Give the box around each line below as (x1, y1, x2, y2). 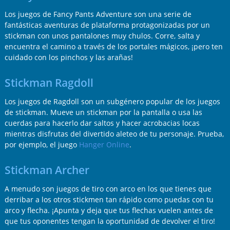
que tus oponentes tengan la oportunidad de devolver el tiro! (4, 216, 215, 226)
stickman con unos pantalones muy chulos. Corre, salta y (4, 30, 200, 41)
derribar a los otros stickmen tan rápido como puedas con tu (4, 194, 214, 204)
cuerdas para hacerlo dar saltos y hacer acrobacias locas (4, 118, 200, 128)
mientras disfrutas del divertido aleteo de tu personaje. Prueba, (4, 128, 224, 139)
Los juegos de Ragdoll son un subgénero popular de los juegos (4, 96, 220, 106)
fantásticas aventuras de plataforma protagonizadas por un (4, 20, 210, 30)
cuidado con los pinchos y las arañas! (4, 52, 133, 62)
